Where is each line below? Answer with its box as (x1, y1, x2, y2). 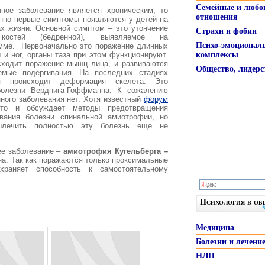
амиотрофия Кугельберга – (63, 146, 169, 156)
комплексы (196, 50, 238, 59)
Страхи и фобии (196, 27, 257, 35)
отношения (196, 12, 238, 21)
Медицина (196, 223, 234, 232)
